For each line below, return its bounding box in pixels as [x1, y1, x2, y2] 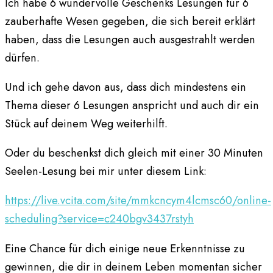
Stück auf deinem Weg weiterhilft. [5, 115, 168, 132]
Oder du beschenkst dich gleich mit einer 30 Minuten [5, 144, 263, 161]
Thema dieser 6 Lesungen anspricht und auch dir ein [5, 96, 259, 113]
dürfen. [5, 49, 40, 66]
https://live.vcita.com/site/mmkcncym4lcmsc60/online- [5, 192, 271, 209]
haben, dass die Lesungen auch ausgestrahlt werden [5, 30, 255, 48]
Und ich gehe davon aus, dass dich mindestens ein [5, 78, 246, 95]
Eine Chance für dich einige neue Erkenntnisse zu [5, 239, 245, 257]
